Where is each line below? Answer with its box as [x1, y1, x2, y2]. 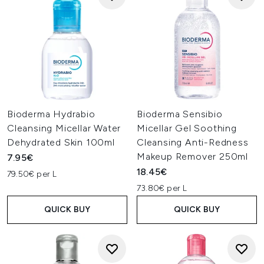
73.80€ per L [137, 183, 187, 193]
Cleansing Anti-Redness [137, 137, 249, 148]
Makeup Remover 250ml [137, 151, 249, 162]
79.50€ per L [7, 169, 57, 179]
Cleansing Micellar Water [7, 123, 121, 134]
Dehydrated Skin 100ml [7, 137, 115, 148]
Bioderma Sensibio [137, 108, 223, 120]
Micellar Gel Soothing [137, 123, 237, 134]
